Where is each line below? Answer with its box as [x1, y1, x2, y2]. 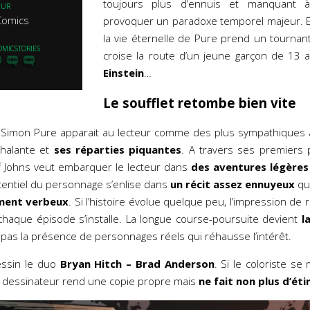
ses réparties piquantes [53, 143, 182, 156]
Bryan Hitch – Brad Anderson [55, 257, 215, 271]
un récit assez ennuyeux [167, 177, 295, 191]
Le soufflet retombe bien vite [103, 94, 296, 111]
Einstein [103, 66, 144, 80]
